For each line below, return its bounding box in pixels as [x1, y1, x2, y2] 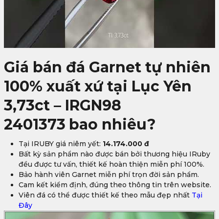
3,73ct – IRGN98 [4, 96, 121, 114]
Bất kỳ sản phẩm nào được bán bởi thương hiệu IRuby [19, 149, 210, 158]
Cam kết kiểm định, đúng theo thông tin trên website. [19, 180, 211, 189]
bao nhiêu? [69, 115, 156, 133]
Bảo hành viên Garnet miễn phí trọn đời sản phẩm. [19, 170, 199, 179]
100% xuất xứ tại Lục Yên [4, 77, 192, 95]
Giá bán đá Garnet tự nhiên [4, 58, 211, 76]
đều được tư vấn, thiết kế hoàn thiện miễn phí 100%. [19, 159, 204, 169]
